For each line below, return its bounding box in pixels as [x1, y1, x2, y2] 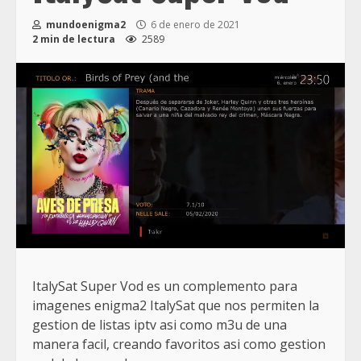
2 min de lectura [32, 32, 115, 47]
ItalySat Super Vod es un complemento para [32, 276, 297, 295]
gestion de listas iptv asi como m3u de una [32, 315, 287, 334]
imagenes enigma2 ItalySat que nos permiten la [32, 296, 319, 314]
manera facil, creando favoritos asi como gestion [32, 334, 326, 353]
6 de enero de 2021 [148, 18, 240, 32]
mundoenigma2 [44, 18, 126, 32]
